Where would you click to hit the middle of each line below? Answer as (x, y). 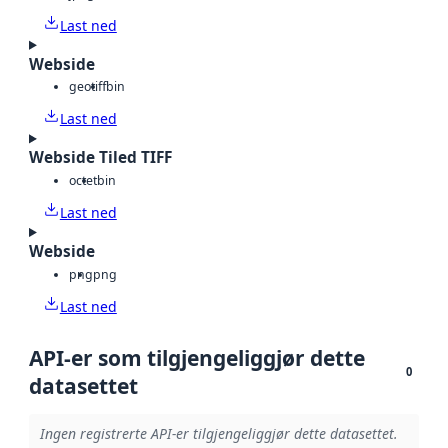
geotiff (87, 87)
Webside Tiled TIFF (100, 158)
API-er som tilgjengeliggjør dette (197, 357)
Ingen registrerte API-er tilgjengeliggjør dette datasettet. (218, 434)
